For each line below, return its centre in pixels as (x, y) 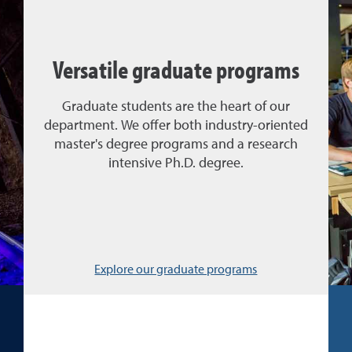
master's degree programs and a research (176, 144)
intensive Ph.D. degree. (176, 163)
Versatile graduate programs (176, 69)
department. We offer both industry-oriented (176, 125)
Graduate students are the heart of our (176, 106)
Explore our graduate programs (176, 270)
